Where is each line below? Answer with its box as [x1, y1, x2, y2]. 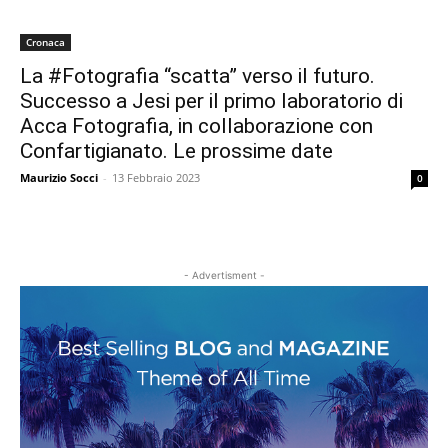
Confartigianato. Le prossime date [20, 139, 333, 164]
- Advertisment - [183, 269, 265, 282]
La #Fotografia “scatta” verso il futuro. [20, 64, 375, 89]
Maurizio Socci [20, 170, 98, 186]
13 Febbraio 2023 [112, 170, 200, 186]
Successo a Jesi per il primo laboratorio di [20, 89, 403, 114]
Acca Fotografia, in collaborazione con [20, 114, 373, 139]
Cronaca [26, 35, 65, 50]
